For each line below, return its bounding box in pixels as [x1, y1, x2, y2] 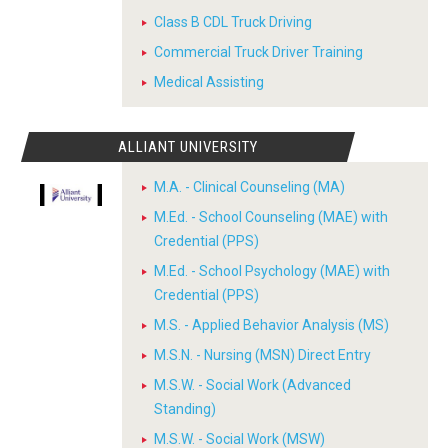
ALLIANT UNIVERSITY [118, 138, 259, 156]
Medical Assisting [154, 74, 264, 90]
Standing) [154, 401, 216, 417]
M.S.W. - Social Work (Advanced [154, 377, 351, 393]
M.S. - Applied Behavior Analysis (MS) [154, 317, 389, 333]
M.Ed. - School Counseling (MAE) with [154, 209, 388, 225]
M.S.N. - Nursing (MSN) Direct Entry [154, 347, 371, 363]
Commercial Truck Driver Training [154, 44, 363, 60]
